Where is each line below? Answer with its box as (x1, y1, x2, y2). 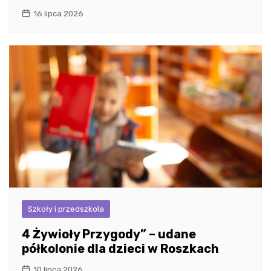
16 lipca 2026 (33, 8, 83, 18)
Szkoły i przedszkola (28, 204, 104, 214)
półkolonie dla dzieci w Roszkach (22, 241, 219, 256)
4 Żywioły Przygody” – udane (22, 226, 196, 241)
